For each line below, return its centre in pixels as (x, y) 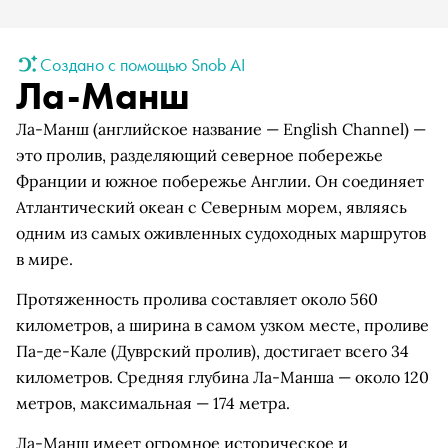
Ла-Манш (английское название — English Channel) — (221, 129)
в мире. (44, 259)
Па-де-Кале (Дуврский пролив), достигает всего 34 (212, 351)
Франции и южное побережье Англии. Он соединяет (220, 181)
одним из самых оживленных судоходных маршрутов (221, 233)
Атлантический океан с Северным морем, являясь (211, 207)
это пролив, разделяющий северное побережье (199, 155)
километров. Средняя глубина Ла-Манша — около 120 (222, 377)
